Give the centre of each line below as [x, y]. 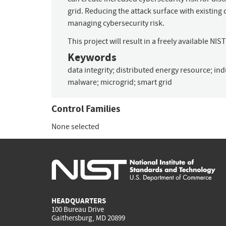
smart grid [155, 82]
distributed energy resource [163, 70]
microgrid [117, 82]
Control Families [86, 109]
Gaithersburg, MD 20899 [88, 218]
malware [82, 82]
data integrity [90, 70]
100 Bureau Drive [78, 210]
